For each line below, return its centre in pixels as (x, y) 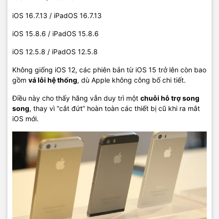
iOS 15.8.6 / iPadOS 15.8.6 (55, 34)
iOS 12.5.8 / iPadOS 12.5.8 (55, 52)
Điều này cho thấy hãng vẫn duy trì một (76, 98)
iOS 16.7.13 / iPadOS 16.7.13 (57, 16)
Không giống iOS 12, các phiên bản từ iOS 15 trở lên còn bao (109, 70)
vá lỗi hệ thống (53, 80)
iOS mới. (25, 119)
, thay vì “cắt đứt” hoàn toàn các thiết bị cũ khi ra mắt (115, 109)
